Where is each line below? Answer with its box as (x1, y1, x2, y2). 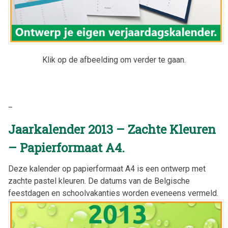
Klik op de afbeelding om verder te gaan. (42, 55, 186, 65)
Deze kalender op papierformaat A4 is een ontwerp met (8, 163, 206, 174)
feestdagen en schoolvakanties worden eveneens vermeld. (8, 188, 218, 198)
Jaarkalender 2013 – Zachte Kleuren (8, 121, 216, 137)
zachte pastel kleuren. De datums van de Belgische (8, 176, 190, 186)
